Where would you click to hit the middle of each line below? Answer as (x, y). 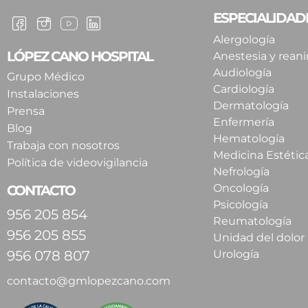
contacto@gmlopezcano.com (89, 281)
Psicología (241, 205)
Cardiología (244, 89)
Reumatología (252, 221)
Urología (236, 254)
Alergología (244, 40)
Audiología (242, 73)
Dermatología (251, 106)
